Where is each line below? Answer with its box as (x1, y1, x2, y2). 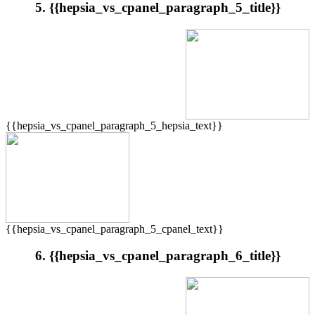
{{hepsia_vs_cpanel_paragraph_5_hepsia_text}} (6, 119, 223, 131)
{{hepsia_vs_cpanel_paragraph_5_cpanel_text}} (6, 222, 224, 235)
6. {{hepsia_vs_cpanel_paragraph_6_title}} (34, 248, 281, 264)
